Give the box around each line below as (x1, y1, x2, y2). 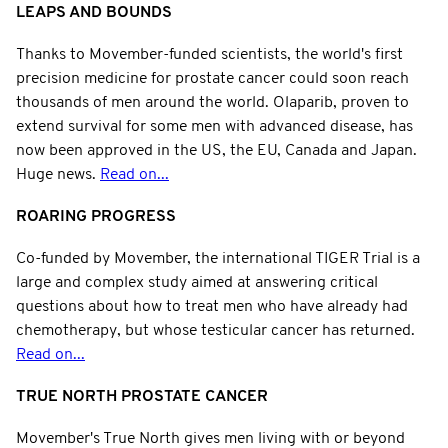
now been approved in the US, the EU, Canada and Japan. (16, 142, 417, 159)
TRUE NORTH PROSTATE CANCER (16, 388, 268, 405)
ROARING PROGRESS (16, 208, 176, 225)
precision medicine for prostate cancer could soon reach (16, 70, 409, 87)
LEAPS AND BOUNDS (16, 4, 172, 21)
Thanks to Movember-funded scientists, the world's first (16, 46, 403, 63)
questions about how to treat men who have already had (16, 298, 408, 315)
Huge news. (16, 166, 100, 183)
